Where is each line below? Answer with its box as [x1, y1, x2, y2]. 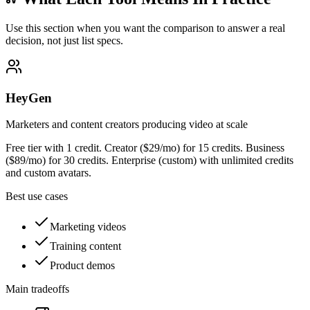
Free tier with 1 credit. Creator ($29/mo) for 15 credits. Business [6, 142, 284, 154]
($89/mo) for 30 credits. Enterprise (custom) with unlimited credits [6, 154, 293, 167]
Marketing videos [50, 221, 126, 233]
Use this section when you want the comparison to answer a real [6, 21, 285, 34]
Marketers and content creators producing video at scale [6, 118, 248, 131]
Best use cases [6, 190, 68, 203]
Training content [50, 240, 121, 253]
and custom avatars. [6, 167, 91, 179]
